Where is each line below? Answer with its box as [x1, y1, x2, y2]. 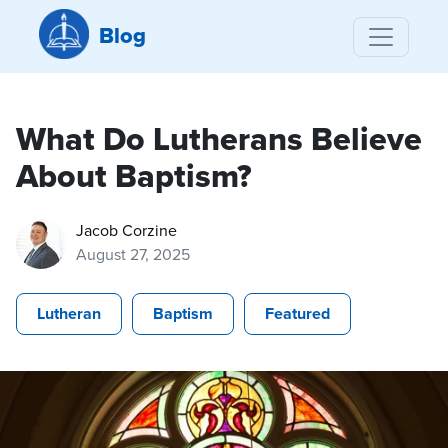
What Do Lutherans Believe [16, 115, 422, 163]
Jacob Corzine [76, 219, 177, 242]
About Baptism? [16, 152, 252, 200]
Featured [265, 302, 330, 325]
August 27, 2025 [76, 243, 190, 266]
